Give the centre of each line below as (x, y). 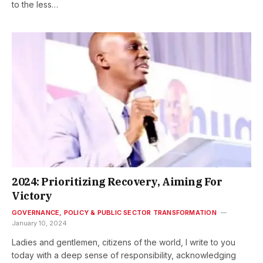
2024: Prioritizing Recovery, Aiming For (117, 181)
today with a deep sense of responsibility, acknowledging (124, 255)
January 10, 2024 (39, 223)
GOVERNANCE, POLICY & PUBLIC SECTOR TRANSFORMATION (114, 212)
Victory (32, 195)
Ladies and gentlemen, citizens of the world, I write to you (124, 242)
